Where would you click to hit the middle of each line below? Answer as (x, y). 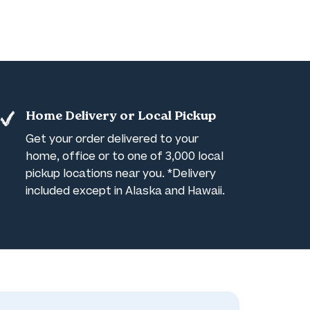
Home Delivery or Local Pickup (121, 117)
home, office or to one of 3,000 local (125, 156)
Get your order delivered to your (112, 139)
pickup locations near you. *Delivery (121, 174)
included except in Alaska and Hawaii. (126, 191)
